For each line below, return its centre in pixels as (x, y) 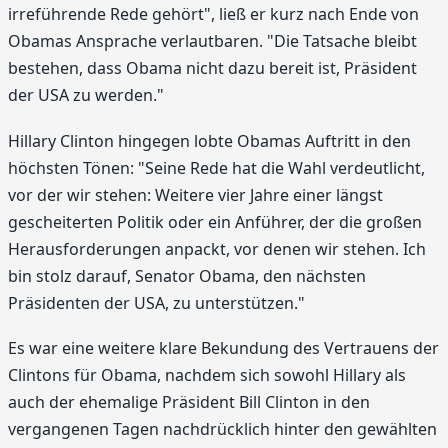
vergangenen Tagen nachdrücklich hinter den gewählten (222, 429)
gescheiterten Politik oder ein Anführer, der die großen (215, 221)
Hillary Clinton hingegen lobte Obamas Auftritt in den (209, 140)
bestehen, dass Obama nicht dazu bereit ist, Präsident (212, 68)
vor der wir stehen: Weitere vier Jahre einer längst (195, 194)
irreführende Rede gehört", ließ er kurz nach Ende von (213, 14)
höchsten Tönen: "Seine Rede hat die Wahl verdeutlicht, (216, 167)
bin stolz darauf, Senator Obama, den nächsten (187, 275)
